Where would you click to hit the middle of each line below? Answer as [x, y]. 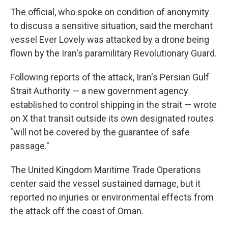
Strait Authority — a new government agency [99, 91]
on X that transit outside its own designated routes [112, 118]
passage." [30, 146]
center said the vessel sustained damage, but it [105, 183]
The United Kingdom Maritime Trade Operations [106, 170]
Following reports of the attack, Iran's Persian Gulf [110, 77]
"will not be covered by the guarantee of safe [100, 132]
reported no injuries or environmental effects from [112, 197]
